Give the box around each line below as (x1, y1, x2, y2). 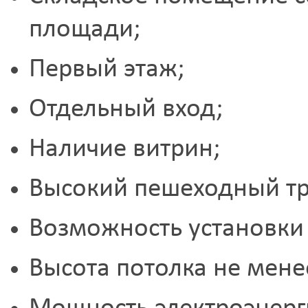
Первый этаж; (28, 56, 184, 83)
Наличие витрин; (28, 136, 220, 163)
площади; (28, 16, 140, 43)
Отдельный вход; (28, 96, 223, 123)
